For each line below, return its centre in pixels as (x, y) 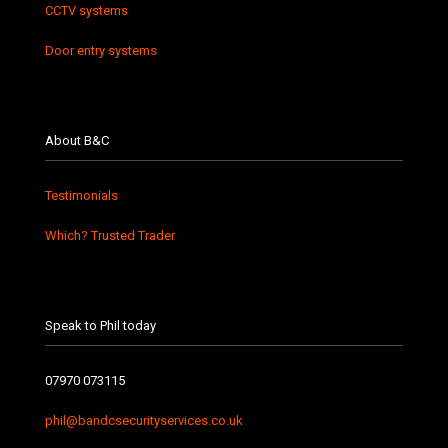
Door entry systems (101, 50)
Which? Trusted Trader (110, 235)
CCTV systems (86, 10)
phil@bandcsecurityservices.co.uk (144, 420)
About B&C (77, 140)
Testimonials (81, 195)
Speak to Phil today (100, 325)
